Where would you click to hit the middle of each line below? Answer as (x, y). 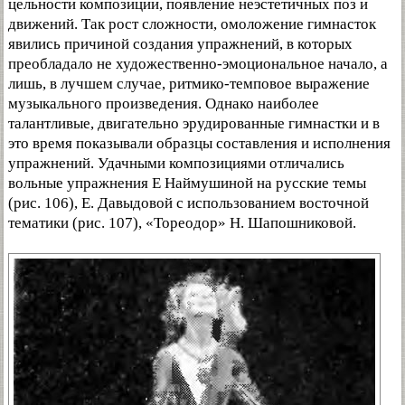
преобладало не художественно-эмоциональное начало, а (198, 64)
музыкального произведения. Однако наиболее (164, 104)
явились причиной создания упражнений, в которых (180, 44)
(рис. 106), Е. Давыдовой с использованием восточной (188, 203)
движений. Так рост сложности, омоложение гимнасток (192, 24)
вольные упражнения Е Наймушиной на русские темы (187, 183)
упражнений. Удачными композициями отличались (176, 163)
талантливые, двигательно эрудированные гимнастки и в (194, 123)
